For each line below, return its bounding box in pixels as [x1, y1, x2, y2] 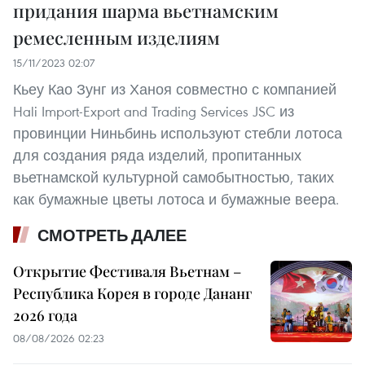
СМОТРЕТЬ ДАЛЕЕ [37, 226, 187, 246]
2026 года [13, 306, 77, 326]
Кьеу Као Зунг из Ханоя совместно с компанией [13, 80, 336, 99]
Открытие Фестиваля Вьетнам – [13, 262, 241, 282]
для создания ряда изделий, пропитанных [13, 146, 301, 165]
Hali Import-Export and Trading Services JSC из [13, 102, 294, 121]
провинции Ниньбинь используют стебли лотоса [13, 124, 342, 143]
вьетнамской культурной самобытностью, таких [13, 168, 334, 187]
